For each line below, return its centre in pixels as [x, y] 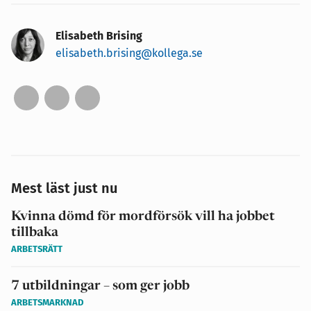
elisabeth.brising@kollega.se [129, 53]
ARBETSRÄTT [37, 249]
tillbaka [35, 233]
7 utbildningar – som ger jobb [100, 286]
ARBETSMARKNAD [47, 302]
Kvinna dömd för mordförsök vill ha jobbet [143, 217]
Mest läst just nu [64, 188]
